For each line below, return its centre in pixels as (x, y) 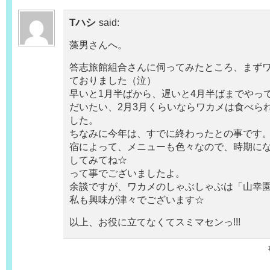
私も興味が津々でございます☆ (137, 200)
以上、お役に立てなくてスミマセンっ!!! (155, 222)
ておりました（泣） (113, 80)
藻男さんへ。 (98, 45)
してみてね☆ (98, 160)
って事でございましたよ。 (127, 173)
